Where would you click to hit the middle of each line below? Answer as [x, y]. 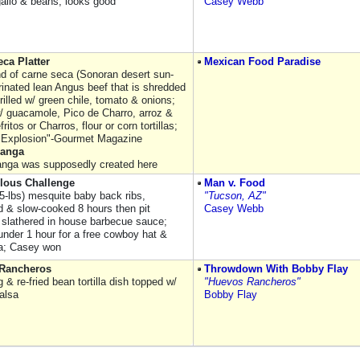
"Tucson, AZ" [235, 196]
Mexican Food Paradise [262, 61]
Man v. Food [235, 183]
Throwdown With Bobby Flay [276, 269]
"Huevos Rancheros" [252, 282]
